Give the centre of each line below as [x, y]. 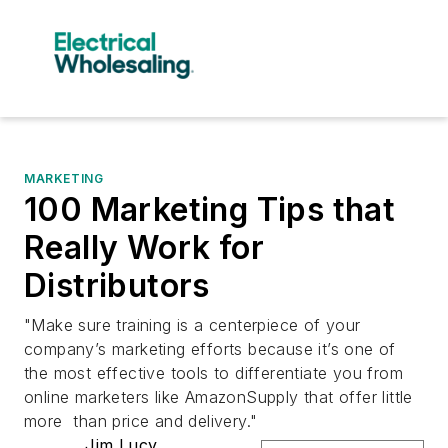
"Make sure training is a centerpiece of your [192, 324]
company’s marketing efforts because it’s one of [210, 348]
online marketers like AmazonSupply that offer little [218, 396]
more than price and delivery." [141, 420]
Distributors [117, 285]
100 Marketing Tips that [210, 209]
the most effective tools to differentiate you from [213, 372]
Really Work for [144, 247]
